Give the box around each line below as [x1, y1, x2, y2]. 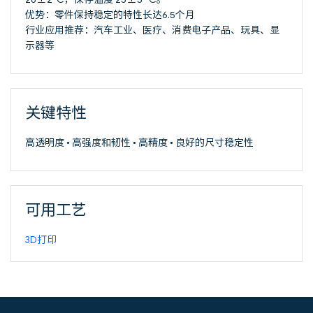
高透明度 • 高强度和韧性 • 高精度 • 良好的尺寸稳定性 [25, 135, 254, 150]
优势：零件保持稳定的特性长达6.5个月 [25, 7, 195, 22]
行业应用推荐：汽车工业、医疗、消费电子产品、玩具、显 [25, 22, 279, 37]
